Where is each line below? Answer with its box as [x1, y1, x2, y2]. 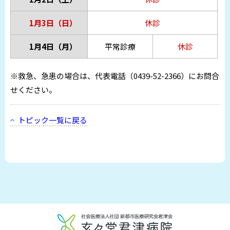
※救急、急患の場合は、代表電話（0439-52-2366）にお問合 [10, 70, 219, 82]
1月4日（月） [29, 41, 77, 52]
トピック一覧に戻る [18, 114, 87, 126]
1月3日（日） [29, 17, 77, 29]
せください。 [10, 84, 56, 95]
